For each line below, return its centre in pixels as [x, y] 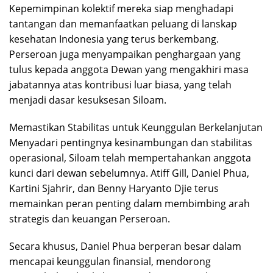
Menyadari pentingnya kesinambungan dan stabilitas [131, 142]
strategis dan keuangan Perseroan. [90, 218]
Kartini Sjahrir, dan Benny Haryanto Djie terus [114, 188]
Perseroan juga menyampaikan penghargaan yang [125, 54]
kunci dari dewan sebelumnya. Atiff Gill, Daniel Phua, [129, 173]
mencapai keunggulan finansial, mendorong [110, 261]
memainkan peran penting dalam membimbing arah [129, 203]
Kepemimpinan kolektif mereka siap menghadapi [121, 8]
